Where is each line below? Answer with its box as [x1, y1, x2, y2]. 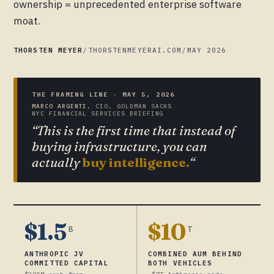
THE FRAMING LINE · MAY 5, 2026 [32, 91, 175, 99]
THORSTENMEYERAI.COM [87, 46, 182, 55]
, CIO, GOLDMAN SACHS [87, 102, 172, 111]
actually [32, 154, 83, 171]
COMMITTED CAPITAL [24, 259, 109, 268]
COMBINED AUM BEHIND [148, 250, 242, 259]
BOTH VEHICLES [148, 259, 213, 268]
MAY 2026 [187, 46, 227, 55]
